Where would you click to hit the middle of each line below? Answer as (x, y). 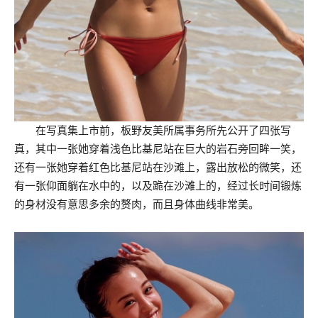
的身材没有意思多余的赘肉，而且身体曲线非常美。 (137, 204)
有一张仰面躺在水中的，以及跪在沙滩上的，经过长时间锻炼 (158, 186)
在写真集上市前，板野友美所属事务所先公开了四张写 (153, 131)
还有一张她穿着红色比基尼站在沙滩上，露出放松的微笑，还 (158, 168)
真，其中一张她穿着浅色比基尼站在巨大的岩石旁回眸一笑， (158, 149)
